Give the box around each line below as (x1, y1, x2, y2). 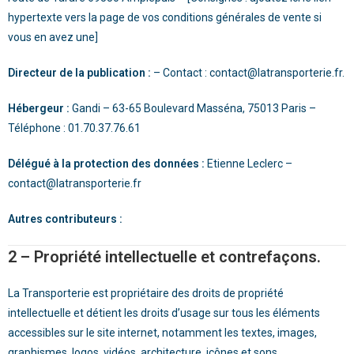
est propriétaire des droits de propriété (90, 287, 284, 299)
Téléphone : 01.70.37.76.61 (8, 122, 141, 134)
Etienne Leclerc (207, 157, 283, 170)
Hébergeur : (8, 102, 70, 115)
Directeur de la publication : (8, 66, 153, 79)
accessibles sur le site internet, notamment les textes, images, (8, 326, 317, 339)
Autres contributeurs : (8, 213, 122, 225)
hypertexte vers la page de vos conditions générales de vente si (8, 11, 322, 24)
